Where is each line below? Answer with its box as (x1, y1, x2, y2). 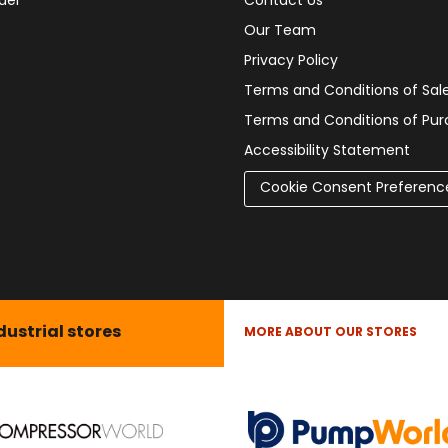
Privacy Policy (244, 53, 338, 69)
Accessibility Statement (244, 143, 410, 159)
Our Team (244, 23, 316, 39)
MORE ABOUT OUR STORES (244, 326, 417, 339)
